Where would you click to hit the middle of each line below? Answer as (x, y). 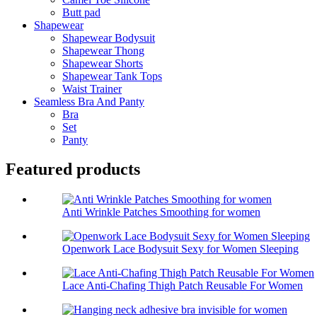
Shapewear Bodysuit (109, 38)
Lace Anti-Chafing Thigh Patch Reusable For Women (183, 286)
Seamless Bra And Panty (89, 101)
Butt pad (81, 12)
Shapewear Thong (103, 50)
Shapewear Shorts (103, 63)
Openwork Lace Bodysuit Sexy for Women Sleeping (180, 249)
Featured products (73, 169)
